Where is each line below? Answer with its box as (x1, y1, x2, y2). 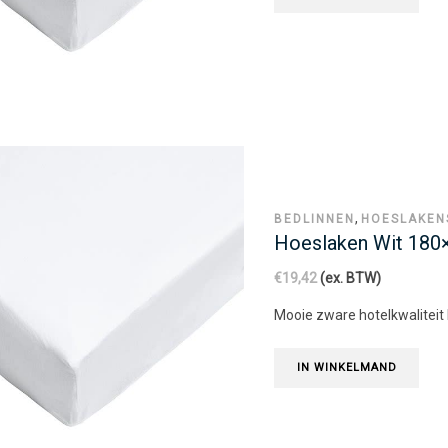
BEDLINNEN (274, 211, 355, 226)
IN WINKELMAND (296, 361, 397, 375)
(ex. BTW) (317, 270, 381, 287)
